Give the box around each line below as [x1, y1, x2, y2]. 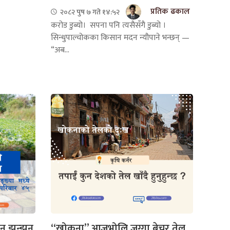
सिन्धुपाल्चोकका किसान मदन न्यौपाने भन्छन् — [50, 31, 189, 45]
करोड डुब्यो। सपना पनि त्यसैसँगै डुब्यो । [50, 18, 166, 33]
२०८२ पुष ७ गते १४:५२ [58, 6, 120, 18]
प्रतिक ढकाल [150, 5, 190, 19]
